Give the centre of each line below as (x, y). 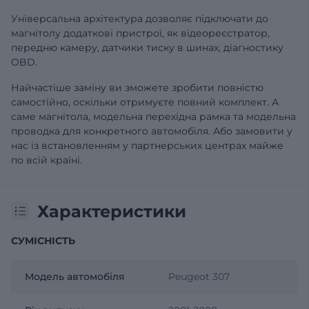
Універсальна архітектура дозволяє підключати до (140, 18)
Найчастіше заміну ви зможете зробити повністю (137, 87)
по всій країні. (47, 160)
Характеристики (112, 211)
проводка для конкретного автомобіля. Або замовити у (152, 131)
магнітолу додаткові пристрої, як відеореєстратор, (140, 33)
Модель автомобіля (75, 276)
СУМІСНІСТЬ (43, 240)
